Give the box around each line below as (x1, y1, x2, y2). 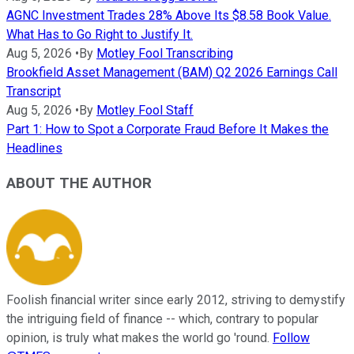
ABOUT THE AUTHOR (6, 175, 152, 193)
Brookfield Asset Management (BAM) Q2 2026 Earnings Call (6, 64, 337, 80)
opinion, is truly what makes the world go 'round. (6, 330, 273, 346)
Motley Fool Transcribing (96, 45, 233, 61)
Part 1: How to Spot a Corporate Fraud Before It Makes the (6, 121, 329, 137)
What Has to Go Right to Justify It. (6, 26, 193, 42)
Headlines (6, 140, 62, 156)
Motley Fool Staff (96, 102, 194, 118)
